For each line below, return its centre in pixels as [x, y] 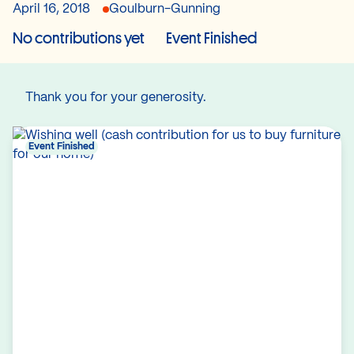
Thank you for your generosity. [116, 98]
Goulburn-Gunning [165, 9]
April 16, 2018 [51, 9]
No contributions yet [80, 38]
